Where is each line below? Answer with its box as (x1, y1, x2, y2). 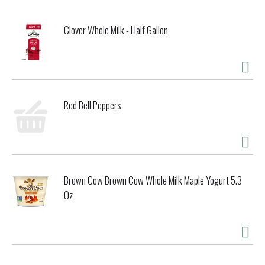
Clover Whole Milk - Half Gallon (64, 22, 168, 38)
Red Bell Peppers (64, 98, 121, 113)
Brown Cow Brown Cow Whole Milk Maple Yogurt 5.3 (64, 173, 242, 188)
